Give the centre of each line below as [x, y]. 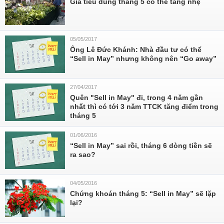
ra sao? [83, 154]
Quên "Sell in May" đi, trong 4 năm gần [136, 97]
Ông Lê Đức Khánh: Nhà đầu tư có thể [136, 49]
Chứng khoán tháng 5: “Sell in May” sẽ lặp [143, 193]
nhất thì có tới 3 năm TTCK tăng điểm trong [144, 106]
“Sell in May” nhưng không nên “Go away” [143, 58]
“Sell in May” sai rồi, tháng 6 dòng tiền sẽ [141, 145]
